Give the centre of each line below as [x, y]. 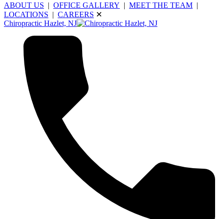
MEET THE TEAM [161, 5]
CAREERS [76, 15]
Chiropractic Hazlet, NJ [40, 23]
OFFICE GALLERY [87, 5]
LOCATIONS [26, 15]
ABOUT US [24, 5]
